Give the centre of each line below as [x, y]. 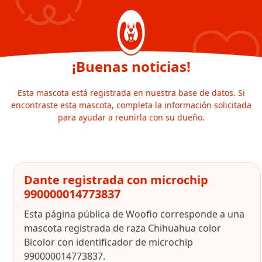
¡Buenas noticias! [131, 66]
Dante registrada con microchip [116, 180]
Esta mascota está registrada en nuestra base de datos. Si [131, 93]
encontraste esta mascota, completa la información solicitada [131, 105]
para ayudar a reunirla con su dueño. [131, 117]
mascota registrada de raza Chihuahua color [123, 228]
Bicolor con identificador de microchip [108, 242]
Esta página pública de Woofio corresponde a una [134, 214]
